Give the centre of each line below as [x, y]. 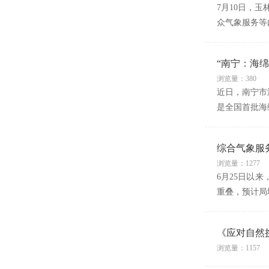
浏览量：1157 [238, 248]
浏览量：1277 [238, 163]
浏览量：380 [236, 79]
